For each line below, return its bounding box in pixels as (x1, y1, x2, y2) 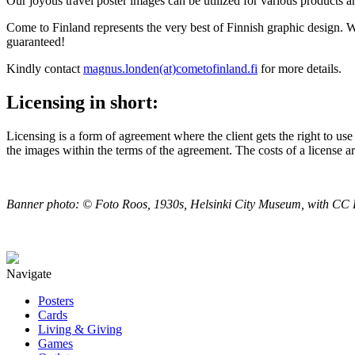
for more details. (258, 61, 342, 75)
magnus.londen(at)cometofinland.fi (83, 61, 258, 75)
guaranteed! (6, 34, 65, 48)
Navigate (6, 266, 52, 281)
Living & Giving (38, 322, 122, 336)
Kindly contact (6, 61, 83, 75)
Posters (38, 293, 74, 307)
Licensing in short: (6, 91, 158, 113)
